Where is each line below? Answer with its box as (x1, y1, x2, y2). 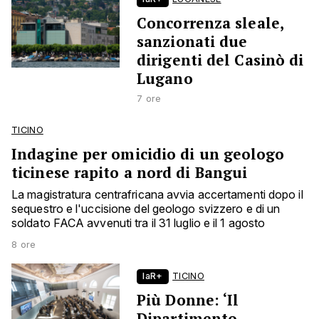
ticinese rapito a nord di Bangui (11, 162, 248, 183)
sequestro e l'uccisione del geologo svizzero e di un (11, 202, 281, 216)
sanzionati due (137, 31, 248, 52)
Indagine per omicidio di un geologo (11, 144, 285, 164)
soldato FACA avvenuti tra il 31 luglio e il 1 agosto (11, 216, 266, 231)
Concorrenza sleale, (137, 13, 283, 33)
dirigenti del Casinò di (137, 50, 304, 70)
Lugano (137, 68, 193, 89)
